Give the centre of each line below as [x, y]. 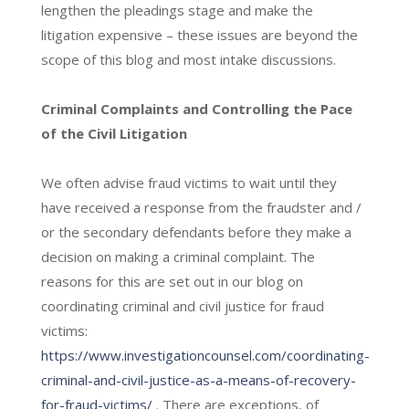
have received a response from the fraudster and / [201, 207]
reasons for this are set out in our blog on [172, 281]
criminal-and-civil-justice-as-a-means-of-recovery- [198, 379]
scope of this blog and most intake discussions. [188, 59]
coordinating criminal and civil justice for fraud [182, 305]
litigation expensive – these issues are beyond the [199, 34]
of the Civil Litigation [114, 133]
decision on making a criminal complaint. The [178, 256]
